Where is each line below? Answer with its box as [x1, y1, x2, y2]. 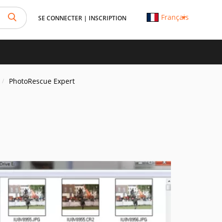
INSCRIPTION [89, 14, 126, 22]
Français [161, 12, 189, 22]
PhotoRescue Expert [9, 76, 75, 86]
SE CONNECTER [38, 14, 82, 22]
